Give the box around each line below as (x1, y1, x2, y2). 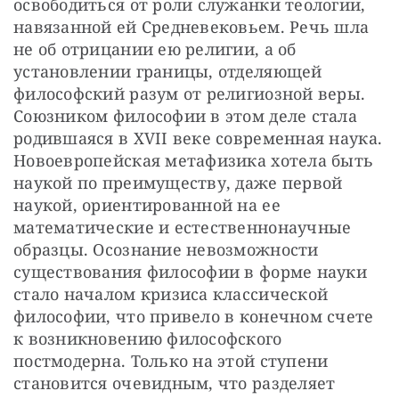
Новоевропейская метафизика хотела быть (13, 149, 374, 171)
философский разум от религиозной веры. (13, 82, 366, 104)
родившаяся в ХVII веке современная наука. (13, 126, 383, 149)
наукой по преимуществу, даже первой (13, 171, 343, 193)
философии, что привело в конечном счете (13, 305, 374, 327)
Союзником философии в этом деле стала (13, 104, 357, 126)
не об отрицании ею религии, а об (13, 37, 297, 60)
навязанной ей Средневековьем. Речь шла (13, 15, 370, 37)
